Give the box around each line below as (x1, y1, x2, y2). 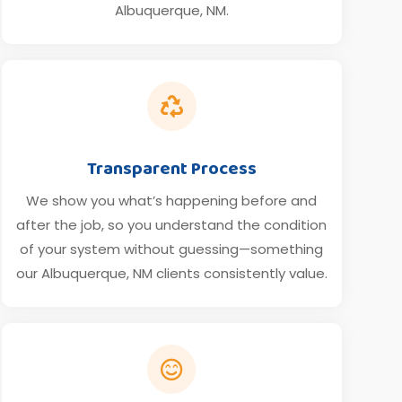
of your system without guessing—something (20, 239, 324, 258)
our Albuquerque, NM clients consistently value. (15, 263, 328, 283)
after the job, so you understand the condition (16, 214, 328, 234)
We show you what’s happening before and (26, 190, 318, 210)
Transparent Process (86, 153, 257, 183)
